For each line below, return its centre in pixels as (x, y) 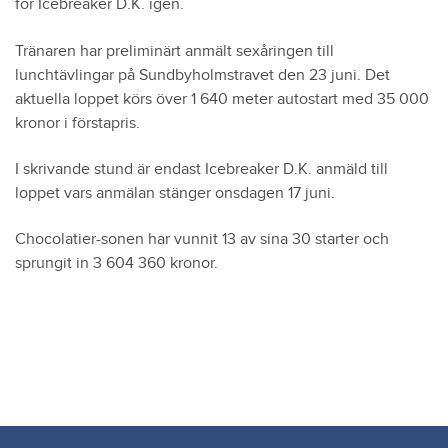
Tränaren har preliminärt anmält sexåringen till (174, 51)
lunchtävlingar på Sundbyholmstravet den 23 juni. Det (202, 75)
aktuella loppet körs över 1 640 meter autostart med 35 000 (222, 99)
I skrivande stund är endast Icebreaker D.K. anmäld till (201, 169)
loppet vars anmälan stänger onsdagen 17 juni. (175, 193)
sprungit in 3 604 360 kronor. (116, 264)
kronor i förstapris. (77, 123)
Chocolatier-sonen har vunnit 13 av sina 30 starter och (202, 240)
